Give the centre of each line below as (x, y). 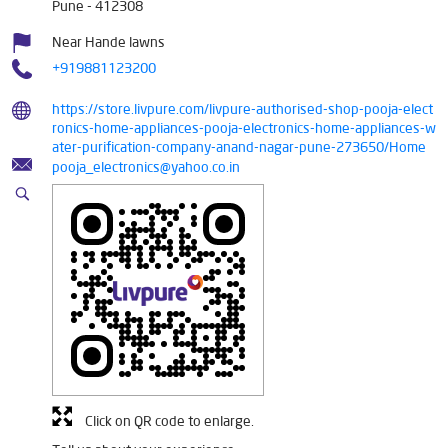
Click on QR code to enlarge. (169, 420)
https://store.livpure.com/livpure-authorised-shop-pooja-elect (242, 108)
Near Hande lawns (108, 41)
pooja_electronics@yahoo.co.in (146, 166)
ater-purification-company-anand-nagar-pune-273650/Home (239, 146)
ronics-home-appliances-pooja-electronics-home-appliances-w (244, 127)
